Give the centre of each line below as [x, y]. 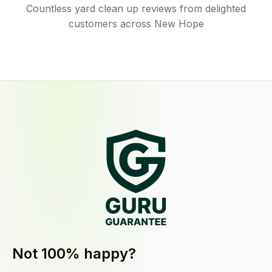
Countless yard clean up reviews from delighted [136, 8]
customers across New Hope [136, 24]
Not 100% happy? [74, 254]
